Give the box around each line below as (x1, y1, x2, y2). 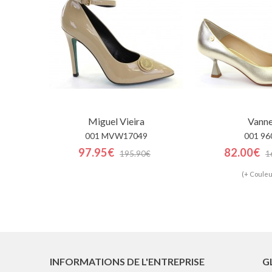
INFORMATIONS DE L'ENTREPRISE (50, 256, 205, 268)
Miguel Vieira (87, 115, 144, 127)
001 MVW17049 (84, 131, 148, 141)
